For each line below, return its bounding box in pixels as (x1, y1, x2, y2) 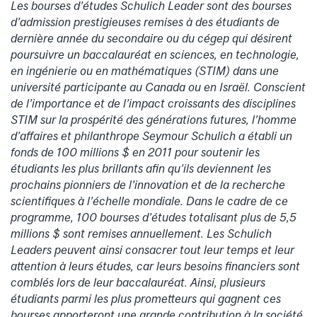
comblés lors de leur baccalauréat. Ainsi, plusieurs (11, 275, 265, 290)
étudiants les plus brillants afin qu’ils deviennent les (11, 161, 271, 176)
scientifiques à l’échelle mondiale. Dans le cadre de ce (11, 194, 288, 209)
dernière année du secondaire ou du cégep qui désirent (11, 31, 292, 46)
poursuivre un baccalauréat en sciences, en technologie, (11, 47, 299, 62)
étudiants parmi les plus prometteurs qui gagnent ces (11, 292, 281, 306)
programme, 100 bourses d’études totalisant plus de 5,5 (11, 210, 296, 225)
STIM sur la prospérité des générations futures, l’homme (11, 113, 296, 127)
